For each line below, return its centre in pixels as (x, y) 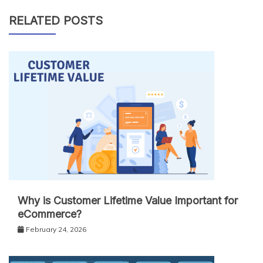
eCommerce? (50, 214)
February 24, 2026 (56, 230)
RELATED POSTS (56, 21)
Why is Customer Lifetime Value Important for (128, 201)
